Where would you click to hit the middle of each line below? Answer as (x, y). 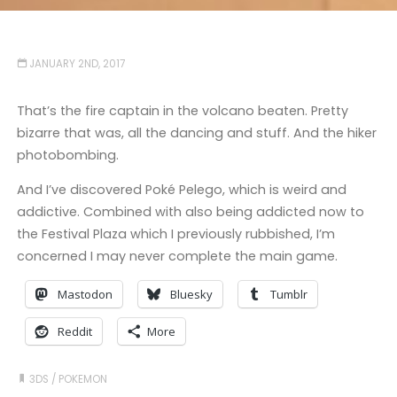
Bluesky (191, 294)
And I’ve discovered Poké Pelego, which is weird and (181, 190)
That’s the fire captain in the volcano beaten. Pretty (182, 110)
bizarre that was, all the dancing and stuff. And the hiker (196, 132)
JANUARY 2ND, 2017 (78, 64)
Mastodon (85, 294)
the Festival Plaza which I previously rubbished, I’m (175, 234)
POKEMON (83, 380)
